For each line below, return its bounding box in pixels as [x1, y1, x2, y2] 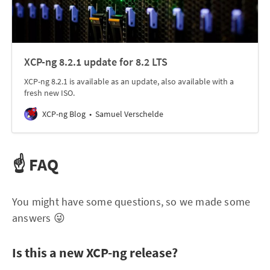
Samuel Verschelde [95, 108, 163, 119]
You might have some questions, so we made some [12, 195, 251, 209]
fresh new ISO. [24, 87, 75, 98]
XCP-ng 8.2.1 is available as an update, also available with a [24, 76, 234, 87]
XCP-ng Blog [42, 108, 86, 119]
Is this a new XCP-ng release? [12, 244, 178, 261]
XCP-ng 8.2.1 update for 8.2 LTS [24, 55, 168, 69]
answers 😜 [12, 211, 65, 225]
